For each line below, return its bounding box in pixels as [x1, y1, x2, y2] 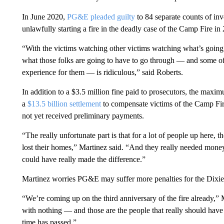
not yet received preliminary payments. [21, 111, 144, 120]
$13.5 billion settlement [27, 99, 103, 108]
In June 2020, [21, 12, 67, 21]
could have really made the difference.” [21, 155, 145, 163]
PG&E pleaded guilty [66, 12, 135, 21]
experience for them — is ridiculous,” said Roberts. [21, 68, 183, 76]
